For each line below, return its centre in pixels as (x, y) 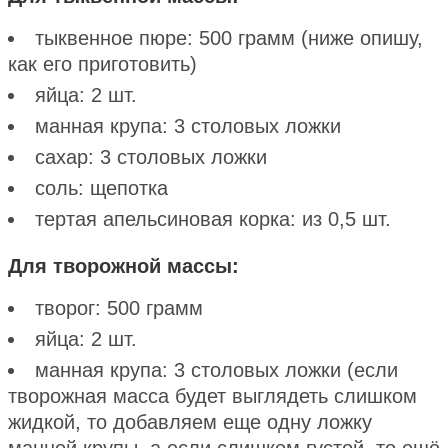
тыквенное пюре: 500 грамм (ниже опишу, (229, 37)
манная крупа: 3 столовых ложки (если (216, 369)
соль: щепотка (101, 187)
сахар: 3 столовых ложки (151, 156)
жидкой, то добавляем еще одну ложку (190, 421)
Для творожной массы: (123, 265)
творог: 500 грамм (119, 307)
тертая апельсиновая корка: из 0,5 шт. (216, 218)
